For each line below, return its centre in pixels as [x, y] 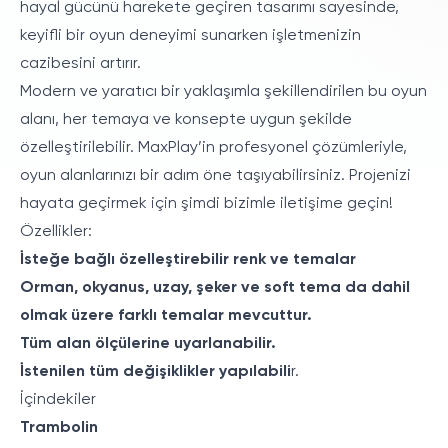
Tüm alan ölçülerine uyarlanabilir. [148, 344]
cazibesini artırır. [80, 64]
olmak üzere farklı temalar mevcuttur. [166, 316]
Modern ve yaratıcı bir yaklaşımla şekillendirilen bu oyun [223, 92]
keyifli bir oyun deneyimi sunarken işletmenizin [190, 36]
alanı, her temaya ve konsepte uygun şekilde [186, 120]
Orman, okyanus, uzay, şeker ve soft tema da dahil [215, 288]
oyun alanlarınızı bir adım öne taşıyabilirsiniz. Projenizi [215, 176]
